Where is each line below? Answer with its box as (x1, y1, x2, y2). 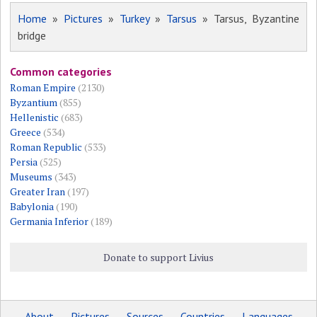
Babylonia (10, 200, 54, 214)
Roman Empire (10, 81, 76, 95)
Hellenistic (10, 110, 59, 125)
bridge (18, 28, 47, 43)
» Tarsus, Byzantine (196, 11, 299, 26)
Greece (10, 125, 42, 139)
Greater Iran (10, 185, 66, 199)
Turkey (120, 11, 150, 26)
